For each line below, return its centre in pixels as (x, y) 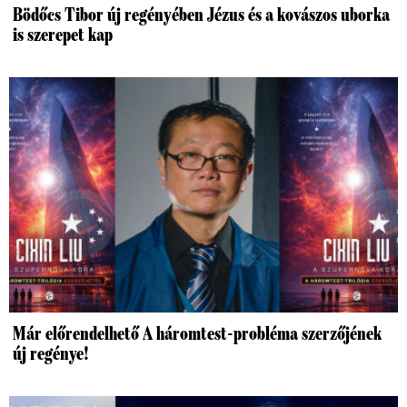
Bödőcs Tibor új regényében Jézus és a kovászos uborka (201, 15)
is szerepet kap (63, 35)
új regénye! (51, 354)
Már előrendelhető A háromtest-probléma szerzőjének (197, 334)
